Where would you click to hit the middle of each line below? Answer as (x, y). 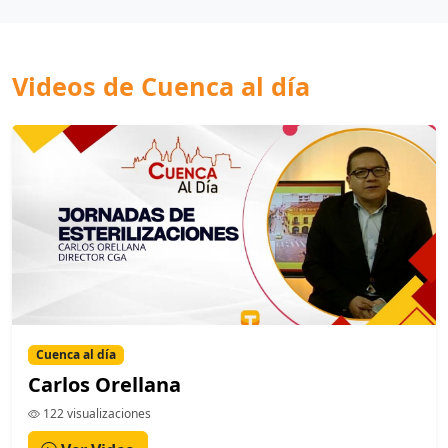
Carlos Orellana (104, 385)
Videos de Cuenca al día (161, 86)
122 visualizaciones (95, 414)
